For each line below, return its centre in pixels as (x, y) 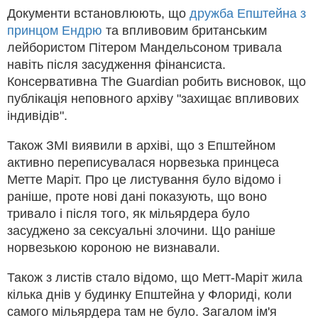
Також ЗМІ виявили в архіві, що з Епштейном (141, 145)
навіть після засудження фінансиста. (116, 64)
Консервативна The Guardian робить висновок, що (157, 81)
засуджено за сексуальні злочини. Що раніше (141, 230)
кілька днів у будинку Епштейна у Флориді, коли (149, 294)
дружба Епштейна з (248, 13)
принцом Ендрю (55, 30)
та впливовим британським (185, 30)
